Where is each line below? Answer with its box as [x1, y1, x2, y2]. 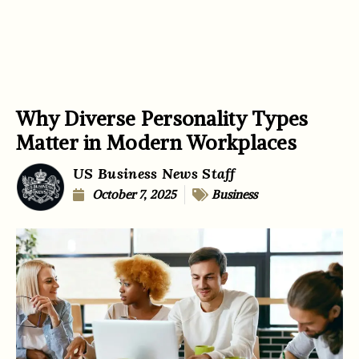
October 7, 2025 [92, 186, 177, 202]
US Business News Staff [73, 163, 236, 183]
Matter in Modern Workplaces [16, 129, 297, 155]
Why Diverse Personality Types [16, 105, 309, 131]
